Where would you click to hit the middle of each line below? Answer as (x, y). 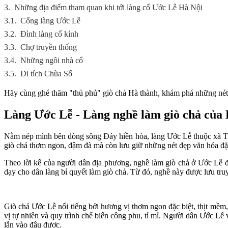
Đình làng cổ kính (49, 34)
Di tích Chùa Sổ (46, 74)
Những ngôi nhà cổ (52, 60)
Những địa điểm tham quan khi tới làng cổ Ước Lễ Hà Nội (108, 7)
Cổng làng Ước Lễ (50, 21)
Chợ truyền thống (49, 47)
